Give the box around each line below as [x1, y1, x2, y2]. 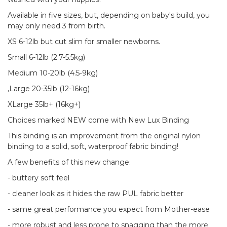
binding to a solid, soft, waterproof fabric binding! [8, 142, 178, 152]
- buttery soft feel [8, 173, 69, 183]
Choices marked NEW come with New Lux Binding [8, 116, 189, 125]
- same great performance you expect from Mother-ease [8, 205, 210, 214]
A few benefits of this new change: [8, 158, 131, 167]
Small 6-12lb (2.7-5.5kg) [8, 53, 85, 62]
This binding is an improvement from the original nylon [8, 131, 201, 141]
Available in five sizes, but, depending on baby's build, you [8, 11, 210, 20]
